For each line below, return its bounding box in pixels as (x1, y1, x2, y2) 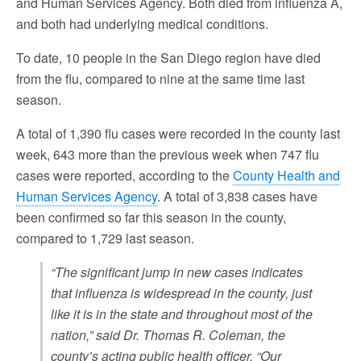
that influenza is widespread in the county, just (51, 284, 312, 302)
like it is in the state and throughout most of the (51, 305, 313, 323)
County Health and (233, 166, 340, 185)
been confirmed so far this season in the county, (16, 208, 286, 226)
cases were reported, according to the (16, 166, 233, 185)
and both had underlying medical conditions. (16, 15, 268, 33)
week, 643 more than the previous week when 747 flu (16, 145, 319, 164)
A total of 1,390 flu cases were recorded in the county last (16, 124, 340, 143)
